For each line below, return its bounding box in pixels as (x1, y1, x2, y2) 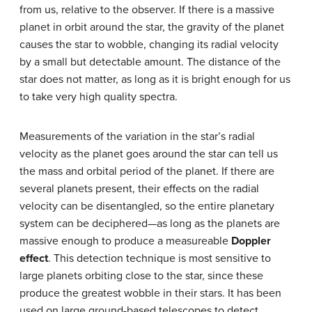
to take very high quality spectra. (19, 89, 178, 104)
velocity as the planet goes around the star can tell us (19, 146, 278, 161)
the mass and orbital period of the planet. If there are (19, 164, 274, 178)
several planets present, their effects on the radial (19, 181, 259, 196)
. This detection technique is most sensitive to (48, 251, 271, 265)
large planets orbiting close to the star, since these (19, 268, 263, 283)
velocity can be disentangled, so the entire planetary (19, 198, 274, 213)
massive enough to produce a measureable (19, 233, 231, 248)
